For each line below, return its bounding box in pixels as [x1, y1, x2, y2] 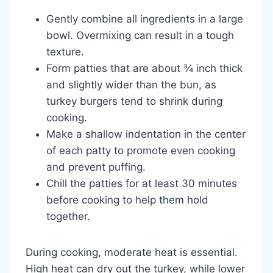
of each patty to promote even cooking [46, 144, 235, 157]
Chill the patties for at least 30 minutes [46, 177, 237, 190]
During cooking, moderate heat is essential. [26, 246, 238, 258]
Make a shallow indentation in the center [46, 127, 246, 140]
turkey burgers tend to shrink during [46, 94, 222, 107]
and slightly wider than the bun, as [46, 78, 216, 91]
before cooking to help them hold [46, 193, 208, 206]
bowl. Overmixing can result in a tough [46, 29, 234, 41]
